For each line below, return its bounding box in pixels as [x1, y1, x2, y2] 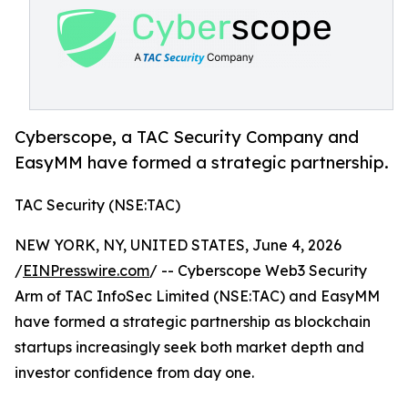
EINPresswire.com [23, 261, 149, 280]
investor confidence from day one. [15, 363, 254, 382]
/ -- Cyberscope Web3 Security [149, 261, 367, 280]
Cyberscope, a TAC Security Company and [15, 127, 359, 148]
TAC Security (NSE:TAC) [15, 196, 180, 215]
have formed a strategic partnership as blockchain [15, 312, 371, 331]
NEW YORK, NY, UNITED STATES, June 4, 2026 [15, 236, 342, 255]
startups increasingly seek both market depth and [15, 338, 364, 357]
